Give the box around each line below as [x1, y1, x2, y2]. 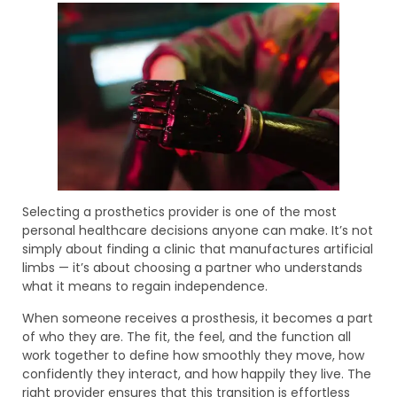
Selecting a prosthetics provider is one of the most [22, 203, 337, 222]
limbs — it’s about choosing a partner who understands [22, 259, 362, 277]
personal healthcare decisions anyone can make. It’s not [22, 222, 373, 240]
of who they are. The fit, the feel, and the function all [22, 327, 351, 346]
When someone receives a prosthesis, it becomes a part [22, 308, 373, 327]
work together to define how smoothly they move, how [22, 346, 364, 364]
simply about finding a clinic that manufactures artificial [22, 240, 373, 259]
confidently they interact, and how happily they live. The [22, 364, 371, 383]
